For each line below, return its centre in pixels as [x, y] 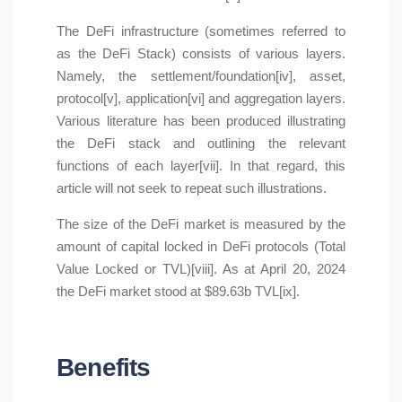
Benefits [104, 367]
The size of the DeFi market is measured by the [201, 224]
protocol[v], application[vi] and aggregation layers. [201, 99]
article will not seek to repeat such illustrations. [192, 188]
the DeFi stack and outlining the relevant [201, 144]
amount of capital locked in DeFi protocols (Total [201, 247]
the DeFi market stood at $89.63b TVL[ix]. [178, 292]
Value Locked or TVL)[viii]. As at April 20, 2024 [201, 269]
